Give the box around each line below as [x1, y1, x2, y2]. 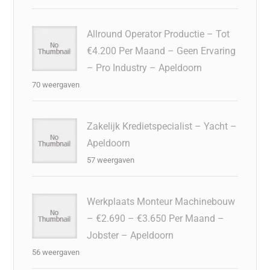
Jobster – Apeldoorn [87, 229, 174, 241]
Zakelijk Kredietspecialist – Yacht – [87, 120, 237, 132]
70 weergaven [32, 80, 80, 89]
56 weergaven [32, 247, 80, 257]
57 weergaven [87, 155, 135, 165]
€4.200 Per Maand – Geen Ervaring [87, 45, 236, 57]
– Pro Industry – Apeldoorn [87, 61, 202, 74]
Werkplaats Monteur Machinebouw [87, 195, 236, 207]
